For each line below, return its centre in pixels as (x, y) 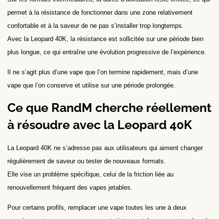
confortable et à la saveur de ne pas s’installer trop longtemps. (96, 26)
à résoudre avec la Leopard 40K (100, 124)
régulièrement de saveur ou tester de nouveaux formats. (87, 161)
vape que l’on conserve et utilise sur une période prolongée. (91, 86)
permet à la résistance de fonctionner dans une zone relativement (100, 13)
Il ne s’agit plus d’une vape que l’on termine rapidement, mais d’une (103, 72)
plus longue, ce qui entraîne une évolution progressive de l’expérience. (107, 52)
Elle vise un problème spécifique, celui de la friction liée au (90, 174)
